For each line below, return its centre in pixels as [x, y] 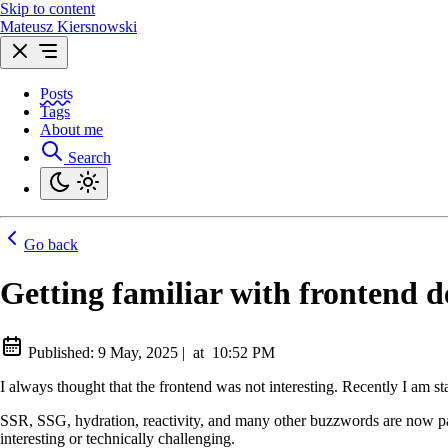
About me [71, 129]
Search [89, 157]
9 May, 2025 [138, 352]
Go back [51, 244]
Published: [61, 352]
